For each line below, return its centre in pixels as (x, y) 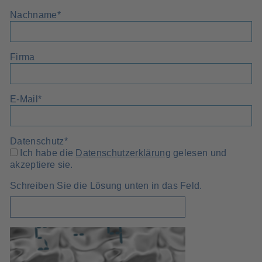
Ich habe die (48, 153)
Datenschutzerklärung (123, 153)
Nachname (34, 15)
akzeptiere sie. (42, 164)
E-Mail (24, 99)
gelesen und (199, 153)
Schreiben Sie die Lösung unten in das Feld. (106, 185)
